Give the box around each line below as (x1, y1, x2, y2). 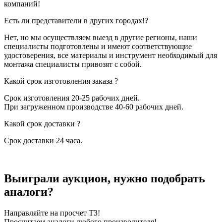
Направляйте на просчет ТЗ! (4, 208, 100, 217)
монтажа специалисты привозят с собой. (4, 59, 142, 68)
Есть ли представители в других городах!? (4, 16, 148, 25)
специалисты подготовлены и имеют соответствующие (4, 42, 192, 51)
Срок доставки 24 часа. (4, 136, 82, 145)
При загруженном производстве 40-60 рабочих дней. (4, 102, 183, 111)
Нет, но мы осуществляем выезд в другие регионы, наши (4, 33, 197, 42)
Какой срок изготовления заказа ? (4, 76, 118, 85)
